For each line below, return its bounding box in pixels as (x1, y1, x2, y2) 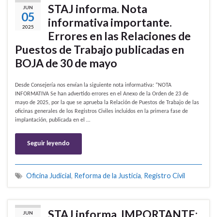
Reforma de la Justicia (74, 171, 141, 180)
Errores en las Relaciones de (48, 29, 191, 43)
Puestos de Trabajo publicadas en (15, 43, 184, 57)
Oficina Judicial (26, 171, 71, 180)
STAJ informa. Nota (48, 2, 147, 16)
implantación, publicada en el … (15, 117, 90, 124)
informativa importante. (48, 15, 172, 30)
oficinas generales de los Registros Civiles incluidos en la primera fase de (15, 108, 188, 115)
